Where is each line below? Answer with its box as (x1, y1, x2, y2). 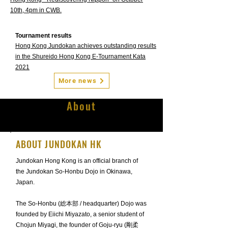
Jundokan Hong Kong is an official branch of (16, 157, 138, 164)
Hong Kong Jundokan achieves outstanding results (15, 42, 156, 49)
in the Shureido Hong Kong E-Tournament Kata (15, 53, 146, 60)
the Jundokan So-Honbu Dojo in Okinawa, (16, 168, 132, 175)
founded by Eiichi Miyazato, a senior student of (16, 211, 144, 218)
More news (58, 77, 97, 84)
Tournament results (15, 32, 72, 39)
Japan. (16, 179, 36, 186)
